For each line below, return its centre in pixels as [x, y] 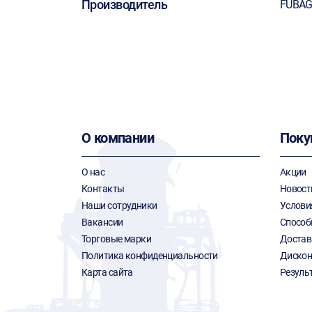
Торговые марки [117, 239]
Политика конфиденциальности [150, 256]
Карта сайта [107, 272]
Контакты [103, 189]
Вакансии [102, 222]
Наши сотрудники [119, 205]
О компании [118, 138]
